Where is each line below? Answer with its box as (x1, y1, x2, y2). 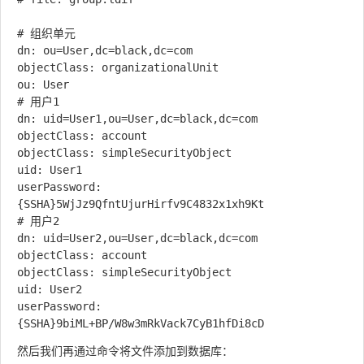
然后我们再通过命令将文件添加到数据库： (17, 341, 233, 358)
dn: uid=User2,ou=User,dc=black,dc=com (17, 231, 258, 245)
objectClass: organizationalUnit (17, 60, 219, 74)
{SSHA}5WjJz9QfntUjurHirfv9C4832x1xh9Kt (17, 197, 264, 210)
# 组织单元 (17, 26, 76, 40)
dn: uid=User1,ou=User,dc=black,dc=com (17, 111, 258, 125)
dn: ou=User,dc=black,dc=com (17, 43, 193, 57)
